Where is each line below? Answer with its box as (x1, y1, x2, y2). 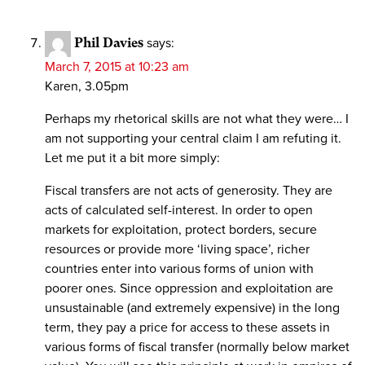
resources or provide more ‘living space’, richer (45, 241, 310, 258)
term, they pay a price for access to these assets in (45, 319, 330, 336)
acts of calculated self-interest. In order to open (45, 202, 313, 219)
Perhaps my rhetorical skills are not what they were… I (45, 111, 349, 128)
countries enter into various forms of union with (45, 261, 314, 278)
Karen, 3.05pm (45, 78, 129, 95)
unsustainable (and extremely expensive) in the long (45, 300, 340, 317)
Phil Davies (74, 35, 143, 51)
